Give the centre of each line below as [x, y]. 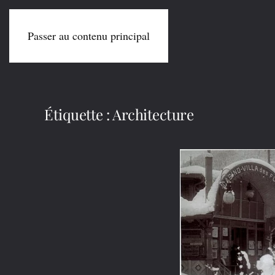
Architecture [153, 114]
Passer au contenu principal [89, 36]
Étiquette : [79, 114]
